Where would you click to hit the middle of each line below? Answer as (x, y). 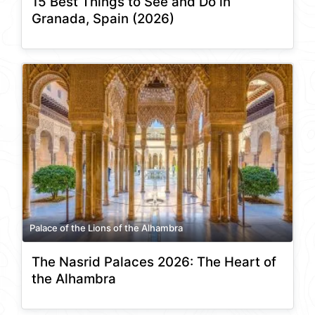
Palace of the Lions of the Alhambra (106, 227)
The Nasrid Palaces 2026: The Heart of (154, 262)
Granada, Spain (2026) (103, 18)
